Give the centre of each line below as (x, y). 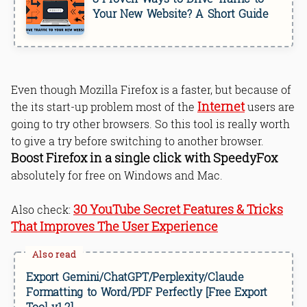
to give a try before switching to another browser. (137, 140)
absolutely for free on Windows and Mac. (117, 175)
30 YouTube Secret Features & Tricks (178, 209)
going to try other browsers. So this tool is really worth (150, 123)
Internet (221, 106)
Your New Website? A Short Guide (181, 14)
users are (270, 106)
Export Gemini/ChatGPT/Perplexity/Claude (135, 276)
